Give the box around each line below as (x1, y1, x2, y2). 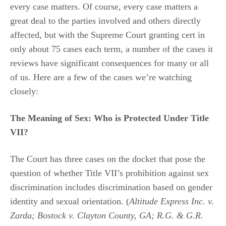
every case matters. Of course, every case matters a (10, 1, 198, 12)
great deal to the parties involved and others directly (10, 15, 201, 26)
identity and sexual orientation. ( (10, 196, 129, 206)
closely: (10, 86, 38, 96)
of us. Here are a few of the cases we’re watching (10, 72, 192, 82)
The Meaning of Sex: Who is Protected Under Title (10, 112, 209, 123)
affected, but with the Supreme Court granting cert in (10, 29, 205, 40)
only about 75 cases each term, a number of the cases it (10, 43, 213, 54)
